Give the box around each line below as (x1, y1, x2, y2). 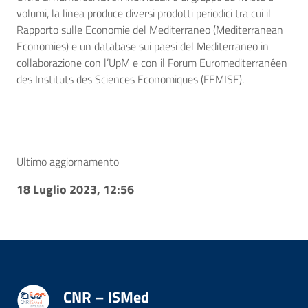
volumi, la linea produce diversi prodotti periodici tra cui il (16, 5, 271, 21)
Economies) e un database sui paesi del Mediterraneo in (16, 38, 269, 54)
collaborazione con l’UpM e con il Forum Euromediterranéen (16, 54, 287, 71)
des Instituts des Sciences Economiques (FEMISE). (16, 71, 244, 87)
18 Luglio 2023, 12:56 (16, 180, 134, 199)
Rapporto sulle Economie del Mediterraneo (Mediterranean (16, 21, 283, 38)
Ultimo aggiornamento (16, 153, 119, 170)
